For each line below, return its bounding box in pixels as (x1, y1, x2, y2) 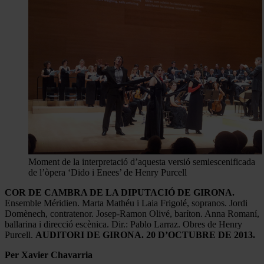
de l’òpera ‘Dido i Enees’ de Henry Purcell (28, 167, 187, 177)
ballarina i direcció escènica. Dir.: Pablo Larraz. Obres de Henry (5, 219, 242, 229)
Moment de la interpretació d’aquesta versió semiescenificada (28, 156, 255, 167)
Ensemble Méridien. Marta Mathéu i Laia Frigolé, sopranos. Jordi (5, 197, 247, 208)
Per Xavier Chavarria (5, 249, 93, 260)
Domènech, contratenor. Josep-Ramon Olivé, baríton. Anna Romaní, (5, 208, 259, 219)
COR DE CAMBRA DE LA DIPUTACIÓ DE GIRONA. (5, 187, 235, 197)
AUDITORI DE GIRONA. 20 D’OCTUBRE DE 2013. (35, 229, 255, 240)
